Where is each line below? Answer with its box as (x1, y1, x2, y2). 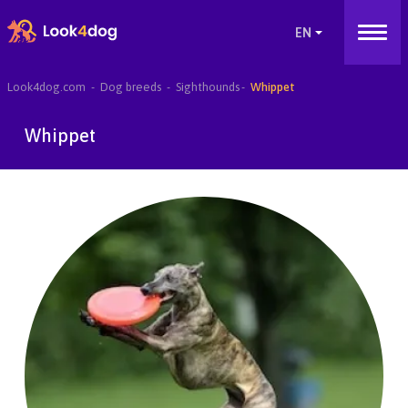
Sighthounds (175, 80, 240, 94)
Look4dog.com (6, 80, 86, 94)
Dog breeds (99, 80, 161, 94)
